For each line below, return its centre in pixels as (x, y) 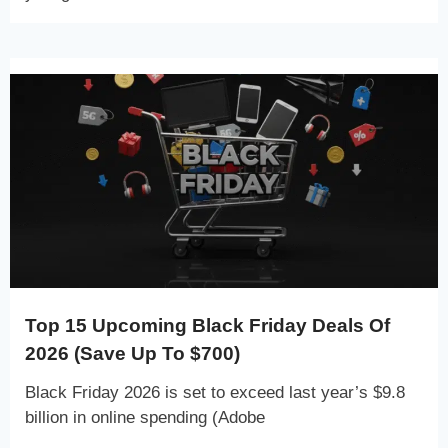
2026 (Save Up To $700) (132, 353)
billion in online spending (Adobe (145, 417)
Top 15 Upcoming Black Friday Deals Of (207, 325)
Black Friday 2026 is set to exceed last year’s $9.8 (215, 392)
